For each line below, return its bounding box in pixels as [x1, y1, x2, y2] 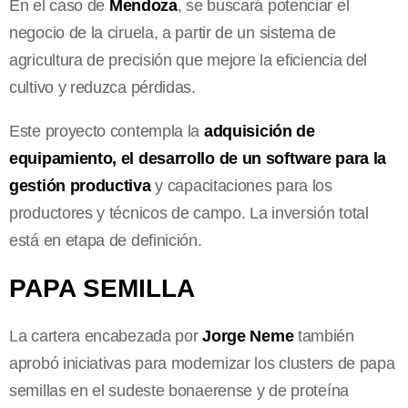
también [293, 326, 354, 345]
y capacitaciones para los [150, 176, 332, 195]
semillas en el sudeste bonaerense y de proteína [9, 381, 349, 400]
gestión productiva [9, 176, 151, 195]
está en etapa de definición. [9, 230, 207, 250]
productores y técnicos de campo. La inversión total [9, 203, 369, 222]
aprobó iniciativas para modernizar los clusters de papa [9, 353, 395, 372]
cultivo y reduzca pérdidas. [9, 77, 200, 97]
